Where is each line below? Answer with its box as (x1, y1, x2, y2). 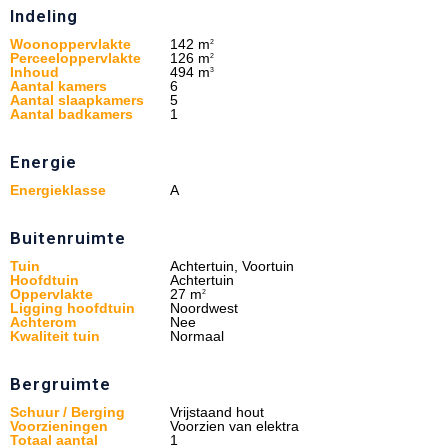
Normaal (170, 327, 224, 344)
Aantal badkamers (10, 105, 133, 122)
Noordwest (170, 299, 238, 316)
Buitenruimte (10, 227, 126, 248)
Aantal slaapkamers (10, 91, 144, 108)
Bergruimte (10, 373, 111, 394)
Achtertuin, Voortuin (170, 257, 294, 274)
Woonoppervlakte (10, 35, 131, 52)
